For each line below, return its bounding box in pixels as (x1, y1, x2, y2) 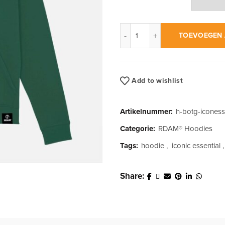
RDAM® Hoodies (158, 124, 212, 134)
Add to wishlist (132, 76, 183, 85)
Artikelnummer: (120, 107, 175, 117)
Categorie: (120, 124, 157, 134)
